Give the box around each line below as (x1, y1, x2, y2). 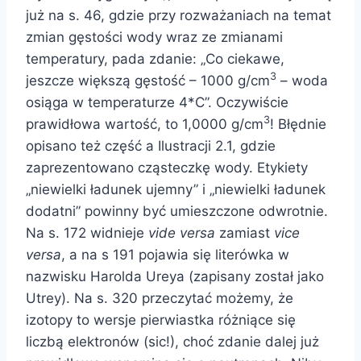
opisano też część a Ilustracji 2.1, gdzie (26, 137, 276, 154)
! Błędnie (270, 115, 326, 132)
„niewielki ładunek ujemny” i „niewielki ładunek (26, 180, 326, 197)
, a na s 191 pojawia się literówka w (61, 246, 289, 263)
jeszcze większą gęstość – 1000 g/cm (26, 72, 270, 89)
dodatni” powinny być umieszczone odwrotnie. (26, 202, 328, 219)
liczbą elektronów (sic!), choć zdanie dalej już (26, 333, 319, 350)
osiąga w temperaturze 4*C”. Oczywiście (26, 93, 288, 110)
